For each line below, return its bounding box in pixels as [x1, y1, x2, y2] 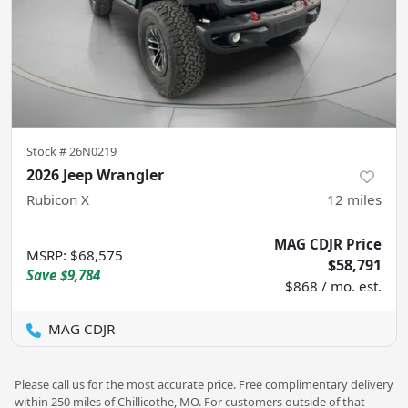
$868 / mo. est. [285, 277, 382, 296]
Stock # [26, 143, 69, 160]
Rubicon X [26, 190, 89, 209]
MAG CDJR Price [274, 235, 382, 254]
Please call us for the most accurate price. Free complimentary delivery [15, 376, 393, 393]
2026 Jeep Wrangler [26, 165, 164, 186]
